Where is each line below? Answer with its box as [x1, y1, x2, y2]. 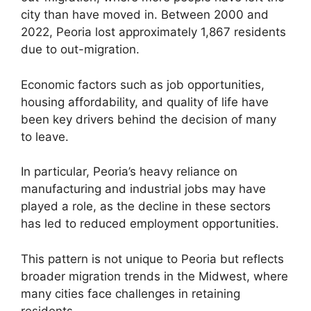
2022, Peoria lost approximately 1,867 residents [21, 25, 286, 40]
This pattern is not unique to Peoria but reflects [21, 251, 284, 266]
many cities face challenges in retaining [21, 286, 240, 301]
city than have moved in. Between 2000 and [21, 8, 269, 22]
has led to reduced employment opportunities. [21, 217, 279, 231]
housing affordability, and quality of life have [21, 94, 269, 109]
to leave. [21, 129, 69, 144]
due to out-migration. [21, 42, 140, 57]
